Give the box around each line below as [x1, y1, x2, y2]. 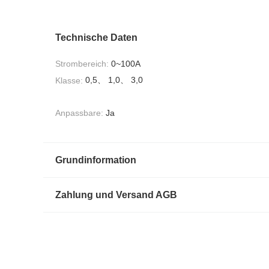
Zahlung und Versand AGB [55, 190, 177, 201]
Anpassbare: [55, 108, 103, 118]
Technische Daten [55, 32, 138, 43]
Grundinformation [55, 155, 136, 166]
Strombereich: [55, 59, 109, 69]
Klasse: [55, 75, 83, 85]
